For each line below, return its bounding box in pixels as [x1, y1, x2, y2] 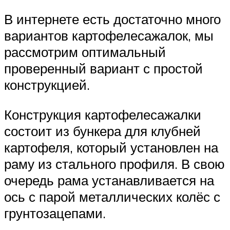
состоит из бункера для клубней [4, 122, 201, 139]
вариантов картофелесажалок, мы [4, 27, 214, 44]
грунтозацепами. [4, 204, 106, 221]
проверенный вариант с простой [4, 60, 203, 77]
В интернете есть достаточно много [4, 11, 221, 28]
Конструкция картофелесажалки [4, 106, 201, 123]
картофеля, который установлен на [4, 139, 218, 156]
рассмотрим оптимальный [4, 44, 166, 61]
